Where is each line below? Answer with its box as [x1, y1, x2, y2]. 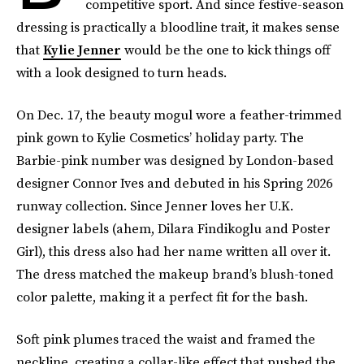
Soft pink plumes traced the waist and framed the [16, 330, 315, 348]
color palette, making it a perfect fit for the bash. [16, 288, 308, 305]
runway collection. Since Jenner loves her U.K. [16, 197, 293, 214]
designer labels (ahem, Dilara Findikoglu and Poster [16, 219, 330, 237]
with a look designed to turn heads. [16, 63, 227, 81]
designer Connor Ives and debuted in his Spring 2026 [16, 174, 332, 192]
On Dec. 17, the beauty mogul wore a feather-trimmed [16, 106, 342, 123]
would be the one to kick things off [121, 41, 331, 58]
